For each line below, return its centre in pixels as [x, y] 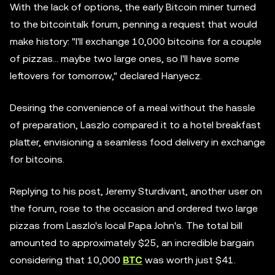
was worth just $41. [189, 260]
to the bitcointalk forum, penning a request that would [134, 24]
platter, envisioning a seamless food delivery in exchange [137, 142]
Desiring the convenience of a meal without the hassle [133, 108]
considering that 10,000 [66, 260]
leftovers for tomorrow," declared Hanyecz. [106, 76]
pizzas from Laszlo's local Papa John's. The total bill [126, 226]
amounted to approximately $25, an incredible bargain [132, 243]
